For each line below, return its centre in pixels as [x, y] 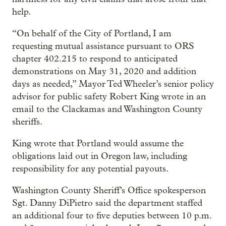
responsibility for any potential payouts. [90, 168]
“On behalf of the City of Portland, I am [92, 33]
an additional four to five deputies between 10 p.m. [112, 215]
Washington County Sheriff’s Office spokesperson [109, 190]
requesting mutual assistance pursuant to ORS [103, 46]
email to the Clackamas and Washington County [107, 109]
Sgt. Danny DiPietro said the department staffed [107, 203]
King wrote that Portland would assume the [98, 143]
